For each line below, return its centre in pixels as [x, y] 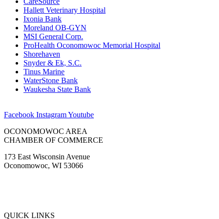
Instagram [51, 115]
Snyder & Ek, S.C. [53, 63]
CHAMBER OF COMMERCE [54, 140]
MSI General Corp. [53, 37]
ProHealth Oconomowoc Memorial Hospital [92, 45]
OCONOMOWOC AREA [46, 131]
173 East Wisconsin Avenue [47, 157]
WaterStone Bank [51, 81]
